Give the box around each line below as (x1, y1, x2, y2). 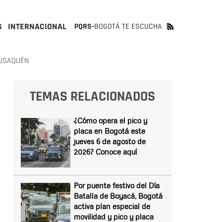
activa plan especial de (73, 202, 150, 211)
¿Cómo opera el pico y (73, 116, 147, 125)
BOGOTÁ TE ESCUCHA (94, 21, 162, 32)
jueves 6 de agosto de (73, 137, 146, 146)
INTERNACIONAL (8, 21, 66, 32)
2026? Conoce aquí (73, 147, 137, 156)
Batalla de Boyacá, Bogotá (73, 191, 163, 200)
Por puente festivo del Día (73, 181, 160, 190)
